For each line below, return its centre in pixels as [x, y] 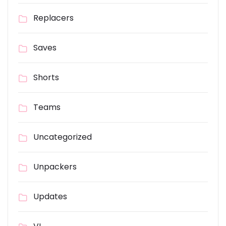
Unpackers [55, 167]
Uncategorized [63, 137]
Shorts [46, 78]
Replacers [53, 18]
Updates [50, 197]
